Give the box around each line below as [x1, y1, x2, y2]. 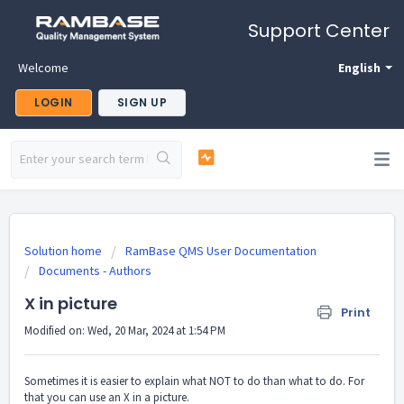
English [338, 60, 381, 76]
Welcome [18, 60, 69, 76]
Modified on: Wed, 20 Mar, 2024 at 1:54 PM [24, 323, 225, 338]
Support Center [248, 18, 390, 43]
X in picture [24, 292, 117, 315]
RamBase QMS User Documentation [125, 243, 317, 259]
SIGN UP [116, 95, 167, 110]
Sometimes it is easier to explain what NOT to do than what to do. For [24, 373, 364, 390]
